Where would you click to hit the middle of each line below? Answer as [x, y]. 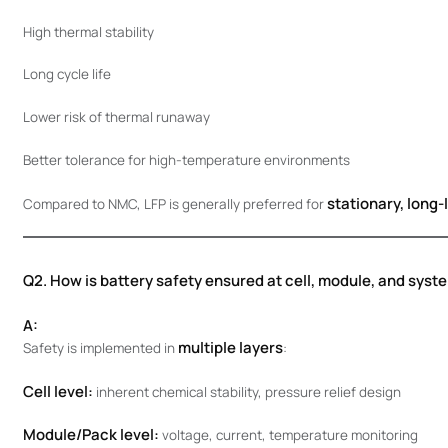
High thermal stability [88, 31]
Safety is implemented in [100, 347]
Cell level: [57, 391]
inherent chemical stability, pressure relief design [246, 391]
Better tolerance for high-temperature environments [186, 159]
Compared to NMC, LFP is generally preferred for [174, 203]
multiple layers [230, 347]
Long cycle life [66, 74]
